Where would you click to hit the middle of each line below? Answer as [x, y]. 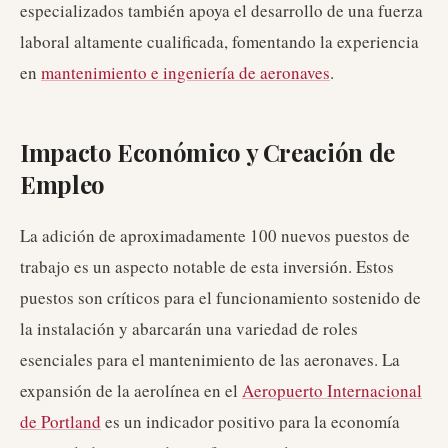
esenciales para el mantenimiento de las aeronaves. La [210, 359]
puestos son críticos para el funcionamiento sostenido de [220, 297]
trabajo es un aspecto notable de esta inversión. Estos [207, 266]
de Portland [60, 421]
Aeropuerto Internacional [332, 390]
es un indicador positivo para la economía [250, 421]
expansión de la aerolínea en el [131, 390]
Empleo [62, 184]
